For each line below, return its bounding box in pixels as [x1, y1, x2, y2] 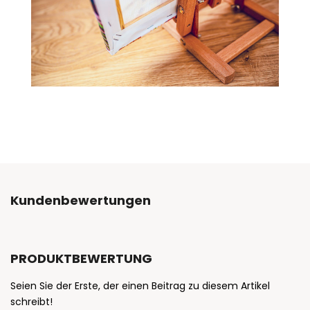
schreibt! [10, 294, 53, 309]
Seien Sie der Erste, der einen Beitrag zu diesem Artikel [10, 278, 270, 293]
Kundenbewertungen [10, 191, 151, 209]
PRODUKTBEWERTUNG [10, 249, 152, 267]
